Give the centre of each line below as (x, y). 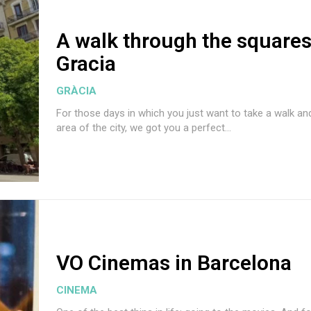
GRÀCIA (76, 91)
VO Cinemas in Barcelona (174, 262)
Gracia (86, 63)
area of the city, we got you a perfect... (144, 127)
